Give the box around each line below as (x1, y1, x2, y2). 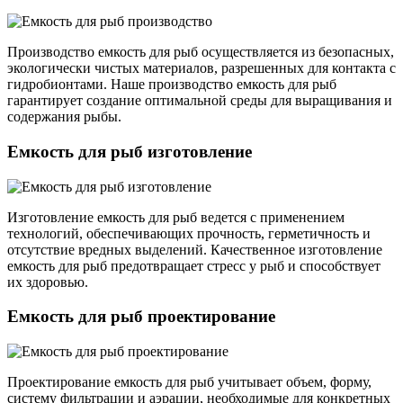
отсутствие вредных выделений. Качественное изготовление (7, 241, 382, 257)
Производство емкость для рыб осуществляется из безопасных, (7, 44, 394, 60)
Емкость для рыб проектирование (7, 307, 275, 327)
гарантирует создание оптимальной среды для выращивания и (7, 93, 392, 109)
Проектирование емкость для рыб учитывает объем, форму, (7, 374, 372, 390)
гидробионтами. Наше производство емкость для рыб (7, 76, 336, 93)
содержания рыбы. (7, 109, 121, 125)
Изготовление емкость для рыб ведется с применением (7, 209, 345, 225)
